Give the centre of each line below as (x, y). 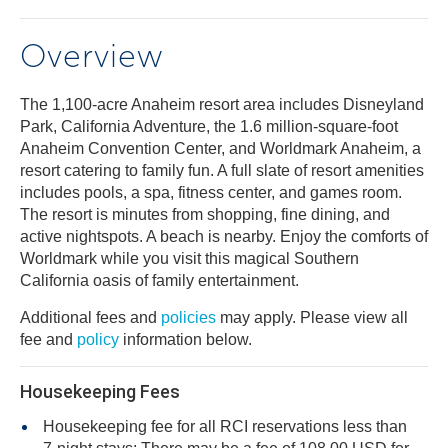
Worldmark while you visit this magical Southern (189, 258)
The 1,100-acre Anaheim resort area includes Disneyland (222, 104)
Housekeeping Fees (100, 391)
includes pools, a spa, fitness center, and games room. (211, 192)
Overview (92, 56)
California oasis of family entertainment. (159, 280)
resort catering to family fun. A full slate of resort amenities (222, 170)
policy (98, 339)
